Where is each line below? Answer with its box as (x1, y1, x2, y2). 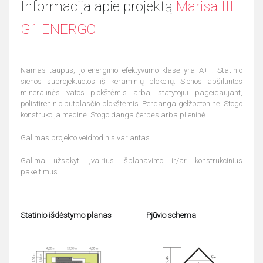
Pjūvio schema (146, 211, 196, 220)
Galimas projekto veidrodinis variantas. (21, 133, 151, 143)
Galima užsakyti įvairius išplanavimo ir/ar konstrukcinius (21, 156, 242, 166)
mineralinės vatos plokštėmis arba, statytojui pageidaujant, (21, 88, 242, 97)
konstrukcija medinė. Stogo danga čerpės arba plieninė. (21, 110, 207, 120)
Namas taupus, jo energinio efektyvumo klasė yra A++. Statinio (21, 66, 242, 75)
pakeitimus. (21, 167, 59, 177)
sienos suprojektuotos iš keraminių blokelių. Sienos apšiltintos (21, 77, 242, 86)
